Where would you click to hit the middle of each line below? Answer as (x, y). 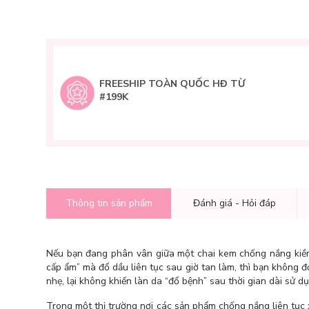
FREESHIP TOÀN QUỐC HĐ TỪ (172, 84)
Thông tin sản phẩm (109, 203)
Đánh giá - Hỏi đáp (234, 203)
